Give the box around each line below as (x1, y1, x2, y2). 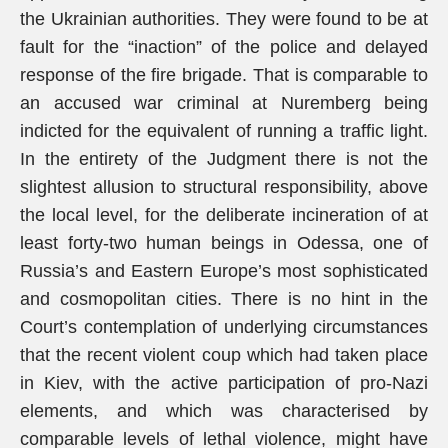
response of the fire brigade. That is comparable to (20, 65, 428, 85)
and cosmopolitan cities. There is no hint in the (20, 289, 428, 309)
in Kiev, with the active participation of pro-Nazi (20, 373, 428, 393)
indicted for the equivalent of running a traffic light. (20, 121, 428, 141)
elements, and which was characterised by (20, 401, 428, 421)
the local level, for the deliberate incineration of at (20, 205, 428, 225)
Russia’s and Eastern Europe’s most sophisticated (20, 261, 428, 281)
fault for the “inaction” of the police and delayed (20, 37, 428, 57)
